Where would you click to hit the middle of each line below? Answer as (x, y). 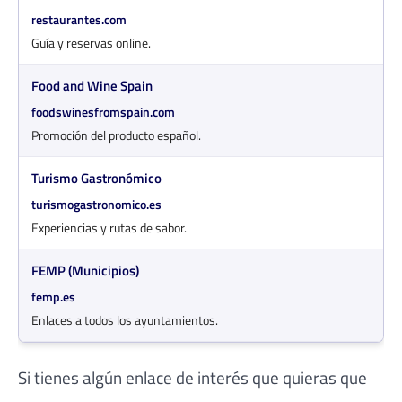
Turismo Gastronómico (96, 179)
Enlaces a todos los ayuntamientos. (125, 320)
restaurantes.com (79, 20)
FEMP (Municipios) (85, 271)
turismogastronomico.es (96, 205)
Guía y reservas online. (91, 43)
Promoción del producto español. (116, 135)
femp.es (53, 297)
